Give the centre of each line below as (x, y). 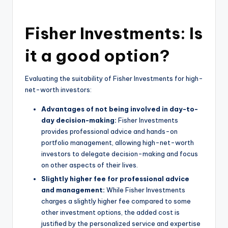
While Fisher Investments (145, 190)
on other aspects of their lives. (90, 165)
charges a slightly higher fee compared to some (116, 201)
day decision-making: (79, 120)
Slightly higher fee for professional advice (115, 179)
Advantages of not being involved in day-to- (120, 109)
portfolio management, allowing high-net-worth (118, 143)
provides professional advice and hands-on (109, 132)
